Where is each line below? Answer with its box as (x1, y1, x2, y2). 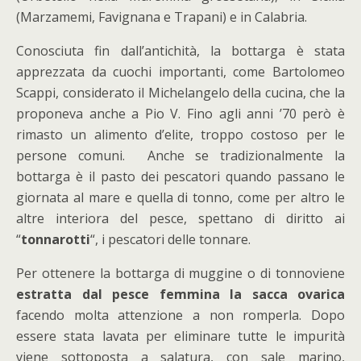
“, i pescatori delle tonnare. (90, 230, 251, 248)
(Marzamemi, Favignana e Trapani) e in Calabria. (16, 8, 307, 26)
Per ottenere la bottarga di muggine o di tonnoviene (16, 264, 345, 282)
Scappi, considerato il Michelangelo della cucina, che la (16, 84, 345, 102)
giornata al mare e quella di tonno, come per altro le (16, 189, 345, 206)
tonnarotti (21, 230, 90, 248)
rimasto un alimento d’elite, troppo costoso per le (16, 126, 345, 143)
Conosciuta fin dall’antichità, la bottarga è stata (16, 42, 345, 60)
